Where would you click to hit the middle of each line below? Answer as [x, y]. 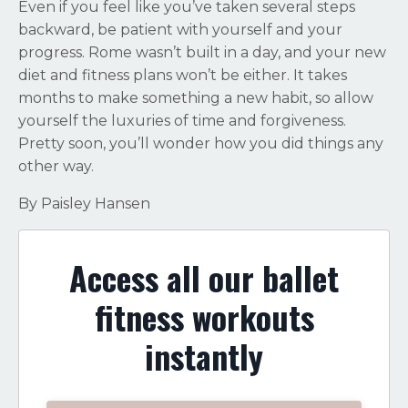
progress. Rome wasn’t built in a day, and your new [202, 53]
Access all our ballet [204, 278]
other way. [58, 167]
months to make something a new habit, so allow [196, 98]
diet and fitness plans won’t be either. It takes [183, 76]
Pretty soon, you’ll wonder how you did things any [201, 144]
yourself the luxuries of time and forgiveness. [182, 121]
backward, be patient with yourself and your [180, 30]
